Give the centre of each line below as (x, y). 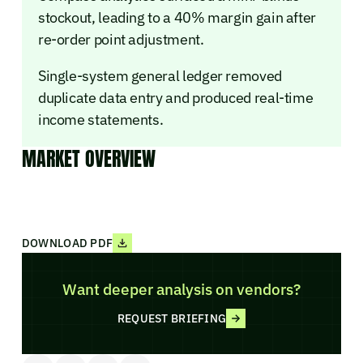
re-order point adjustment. (121, 39)
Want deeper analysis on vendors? (181, 288)
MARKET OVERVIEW (88, 158)
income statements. (100, 119)
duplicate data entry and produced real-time (175, 97)
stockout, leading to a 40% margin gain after (177, 17)
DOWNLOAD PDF (67, 243)
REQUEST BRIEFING (172, 319)
